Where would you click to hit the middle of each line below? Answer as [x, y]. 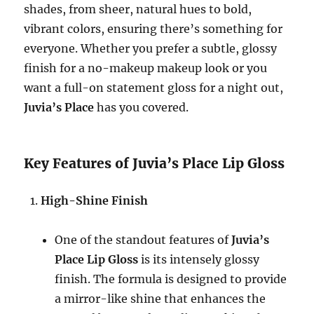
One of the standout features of [143, 240]
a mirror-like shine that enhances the [161, 299]
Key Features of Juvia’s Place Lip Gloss [155, 163]
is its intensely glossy [199, 259]
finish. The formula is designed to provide [171, 279]
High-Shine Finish [95, 200]
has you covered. [142, 107]
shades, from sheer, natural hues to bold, [138, 9]
